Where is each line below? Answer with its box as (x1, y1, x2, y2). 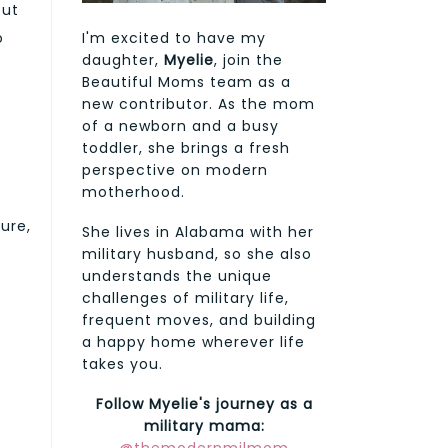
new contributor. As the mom (82, 94, 315, 115)
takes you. (82, 354, 163, 375)
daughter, (82, 50, 164, 71)
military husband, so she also (82, 244, 312, 265)
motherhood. (82, 182, 185, 203)
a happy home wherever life (82, 332, 305, 353)
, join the (214, 50, 283, 71)
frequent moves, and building (82, 310, 316, 331)
